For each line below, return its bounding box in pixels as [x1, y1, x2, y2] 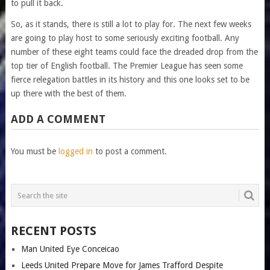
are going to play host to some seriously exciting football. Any [10, 33, 239, 43]
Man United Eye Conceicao [20, 244, 119, 254]
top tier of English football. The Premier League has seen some [10, 61, 243, 71]
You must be [10, 146, 58, 157]
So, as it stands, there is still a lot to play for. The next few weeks [10, 19, 251, 30]
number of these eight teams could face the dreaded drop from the [10, 47, 258, 57]
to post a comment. [92, 146, 167, 157]
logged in [58, 146, 93, 157]
